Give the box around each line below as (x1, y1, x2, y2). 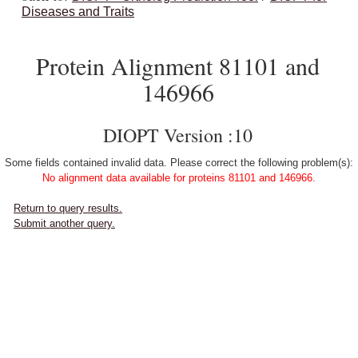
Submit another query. (14, 217, 115, 229)
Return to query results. (14, 202, 122, 214)
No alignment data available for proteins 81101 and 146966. (42, 172, 316, 184)
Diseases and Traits (22, 5, 134, 18)
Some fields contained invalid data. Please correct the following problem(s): (5, 157, 353, 169)
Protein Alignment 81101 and (36, 50, 320, 82)
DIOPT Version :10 (103, 122, 253, 148)
